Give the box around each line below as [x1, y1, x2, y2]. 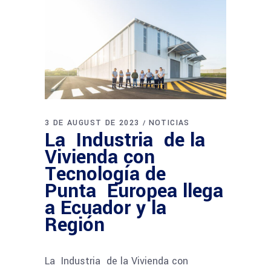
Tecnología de [45, 160, 166, 188]
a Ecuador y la [45, 194, 166, 222]
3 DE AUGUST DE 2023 [45, 117, 140, 128]
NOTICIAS [148, 117, 190, 128]
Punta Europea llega [45, 177, 223, 205]
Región [45, 211, 105, 239]
